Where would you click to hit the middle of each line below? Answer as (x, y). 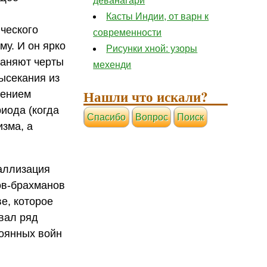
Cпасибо (106, 117)
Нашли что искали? (146, 96)
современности (128, 32)
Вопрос (151, 117)
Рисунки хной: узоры (152, 48)
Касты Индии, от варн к (158, 16)
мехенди (112, 64)
